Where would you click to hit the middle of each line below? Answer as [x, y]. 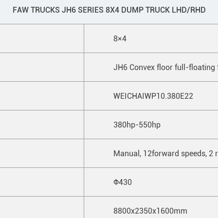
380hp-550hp [137, 125]
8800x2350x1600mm [153, 211]
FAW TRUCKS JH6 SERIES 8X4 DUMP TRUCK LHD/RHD [109, 10]
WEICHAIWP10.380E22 [153, 96]
